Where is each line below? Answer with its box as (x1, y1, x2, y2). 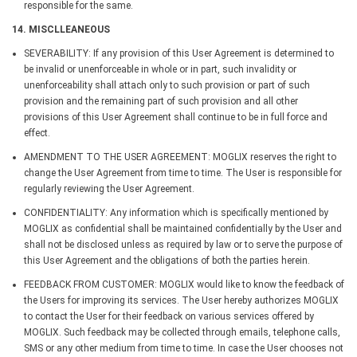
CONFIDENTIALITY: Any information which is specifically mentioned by (24, 206, 328, 218)
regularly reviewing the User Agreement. (24, 182, 194, 194)
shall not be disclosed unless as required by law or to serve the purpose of (24, 238, 343, 250)
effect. (24, 127, 50, 139)
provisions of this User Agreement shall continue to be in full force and (24, 111, 328, 123)
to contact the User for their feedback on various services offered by (24, 310, 314, 322)
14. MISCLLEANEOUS (12, 23, 110, 35)
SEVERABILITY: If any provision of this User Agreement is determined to (24, 47, 334, 59)
